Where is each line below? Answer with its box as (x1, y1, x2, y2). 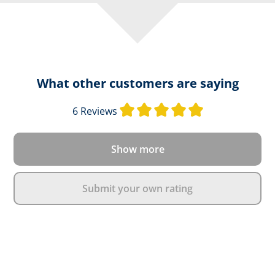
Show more (110, 142, 165, 157)
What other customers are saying (36, 75, 239, 92)
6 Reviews (72, 104, 117, 118)
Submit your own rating (82, 182, 193, 196)
